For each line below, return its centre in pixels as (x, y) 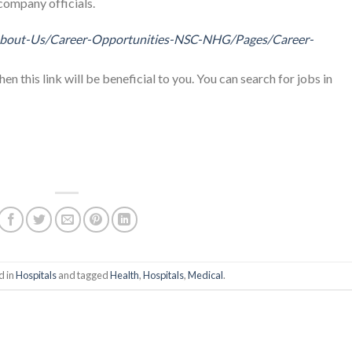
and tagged (84, 275)
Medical (206, 275)
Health (125, 275)
